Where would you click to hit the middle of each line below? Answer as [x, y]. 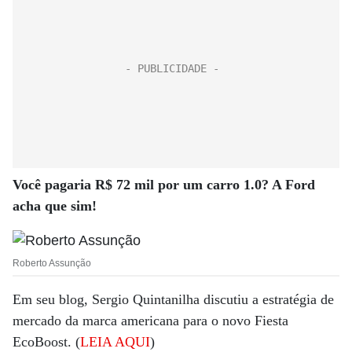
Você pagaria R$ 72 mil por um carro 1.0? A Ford [164, 185]
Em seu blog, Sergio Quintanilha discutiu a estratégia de [173, 299]
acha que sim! [55, 206]
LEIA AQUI [115, 342]
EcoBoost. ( [46, 342]
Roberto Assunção [52, 263]
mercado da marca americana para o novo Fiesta [150, 321]
